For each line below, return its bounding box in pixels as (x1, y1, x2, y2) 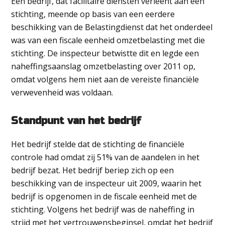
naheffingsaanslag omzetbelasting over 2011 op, (11, 61, 196, 72)
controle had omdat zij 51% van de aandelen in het (11, 152, 200, 163)
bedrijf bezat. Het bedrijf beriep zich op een (11, 165, 174, 176)
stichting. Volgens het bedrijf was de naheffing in (11, 204, 195, 215)
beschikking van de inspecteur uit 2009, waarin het (11, 178, 202, 189)
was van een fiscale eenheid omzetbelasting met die (11, 35, 205, 46)
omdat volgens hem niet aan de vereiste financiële (11, 74, 199, 85)
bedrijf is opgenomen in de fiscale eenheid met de (11, 191, 197, 202)
